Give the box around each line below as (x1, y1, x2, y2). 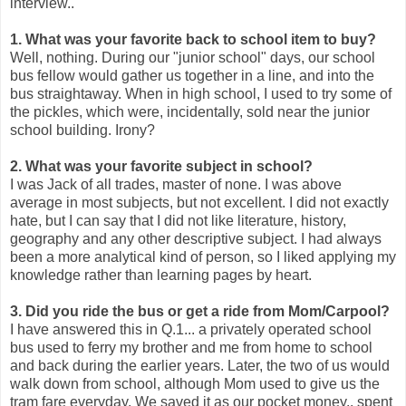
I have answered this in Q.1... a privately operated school (10, 321, 372, 337)
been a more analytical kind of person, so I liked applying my (10, 248, 396, 265)
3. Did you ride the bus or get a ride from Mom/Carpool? (10, 303, 390, 319)
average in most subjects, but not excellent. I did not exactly (10, 194, 389, 210)
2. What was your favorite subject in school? (10, 158, 313, 174)
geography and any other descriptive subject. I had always (10, 230, 382, 246)
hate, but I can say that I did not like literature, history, (10, 212, 346, 228)
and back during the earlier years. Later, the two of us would (10, 357, 390, 373)
